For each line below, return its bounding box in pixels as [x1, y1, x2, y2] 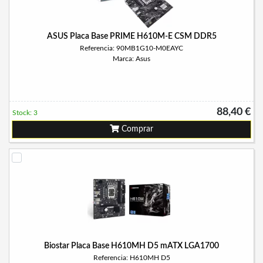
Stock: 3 [12, 109, 38, 116]
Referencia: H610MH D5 [93, 254, 170, 261]
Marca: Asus [113, 55, 150, 62]
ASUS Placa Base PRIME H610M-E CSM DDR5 [46, 32, 217, 41]
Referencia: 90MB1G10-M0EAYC [80, 45, 183, 52]
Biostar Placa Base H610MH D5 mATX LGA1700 [44, 242, 219, 250]
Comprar [119, 125, 153, 133]
